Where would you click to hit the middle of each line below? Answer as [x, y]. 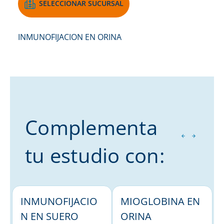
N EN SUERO [49, 216]
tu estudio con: [95, 155]
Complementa [91, 127]
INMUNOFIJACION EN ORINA [70, 37]
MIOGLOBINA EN [160, 201]
